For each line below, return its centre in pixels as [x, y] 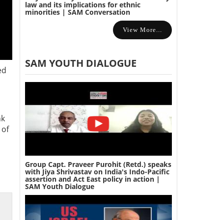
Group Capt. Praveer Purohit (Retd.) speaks [98, 164]
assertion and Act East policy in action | [92, 179]
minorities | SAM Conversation [77, 12]
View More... [142, 30]
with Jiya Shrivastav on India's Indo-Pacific [97, 171]
